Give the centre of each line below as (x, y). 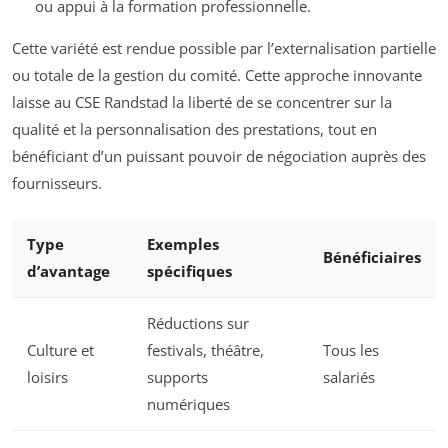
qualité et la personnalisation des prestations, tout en (194, 128)
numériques (188, 404)
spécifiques (189, 271)
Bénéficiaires (372, 257)
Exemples (183, 244)
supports (177, 377)
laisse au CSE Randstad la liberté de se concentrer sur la (202, 101)
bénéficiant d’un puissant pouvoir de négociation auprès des (219, 155)
